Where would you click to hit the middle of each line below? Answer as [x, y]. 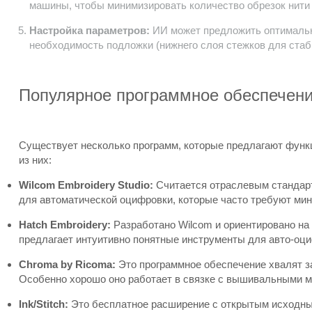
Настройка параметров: [89, 30]
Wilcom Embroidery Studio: [86, 185]
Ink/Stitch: [44, 304]
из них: [35, 160]
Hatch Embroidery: [65, 225]
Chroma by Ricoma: [67, 264]
